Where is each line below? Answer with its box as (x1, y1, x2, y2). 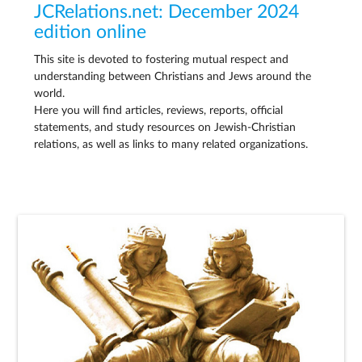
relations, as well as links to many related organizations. (34, 139, 309, 151)
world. (34, 88, 65, 100)
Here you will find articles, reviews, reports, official (34, 105, 284, 117)
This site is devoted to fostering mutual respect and (34, 54, 289, 66)
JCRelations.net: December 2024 (34, 3, 300, 22)
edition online (34, 23, 147, 42)
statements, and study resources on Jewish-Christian (34, 122, 297, 134)
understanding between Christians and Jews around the (34, 71, 312, 83)
